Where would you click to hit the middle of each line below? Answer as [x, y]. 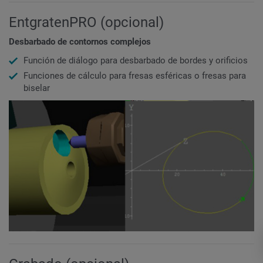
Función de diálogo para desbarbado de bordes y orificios [136, 60]
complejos [131, 42]
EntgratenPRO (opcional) [86, 22]
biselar [37, 88]
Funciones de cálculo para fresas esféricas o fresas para [135, 75]
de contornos [84, 42]
